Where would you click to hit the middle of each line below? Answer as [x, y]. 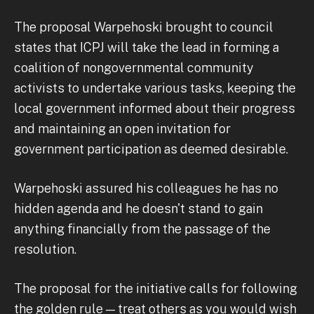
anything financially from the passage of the [142, 228]
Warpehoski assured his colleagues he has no [146, 188]
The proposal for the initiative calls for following [156, 288]
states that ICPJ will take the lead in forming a [146, 47]
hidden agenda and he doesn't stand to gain [138, 208]
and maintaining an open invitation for [122, 128]
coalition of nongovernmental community [134, 67]
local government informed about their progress [155, 108]
